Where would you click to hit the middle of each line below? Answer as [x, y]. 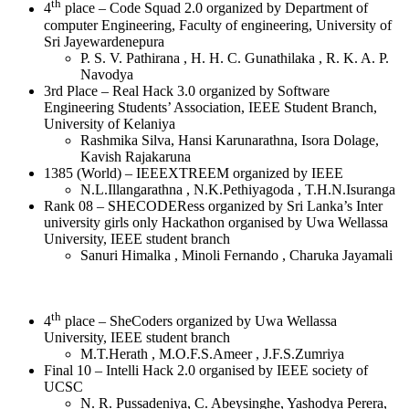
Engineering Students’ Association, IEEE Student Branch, [210, 107]
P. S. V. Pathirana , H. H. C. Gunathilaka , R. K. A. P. [235, 58]
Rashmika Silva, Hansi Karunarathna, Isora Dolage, [230, 140]
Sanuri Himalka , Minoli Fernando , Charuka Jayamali [236, 255]
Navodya [107, 74]
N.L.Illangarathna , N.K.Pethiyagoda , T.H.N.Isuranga [238, 189]
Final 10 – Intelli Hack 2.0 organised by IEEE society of [206, 370]
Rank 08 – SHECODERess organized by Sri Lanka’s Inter [213, 205]
